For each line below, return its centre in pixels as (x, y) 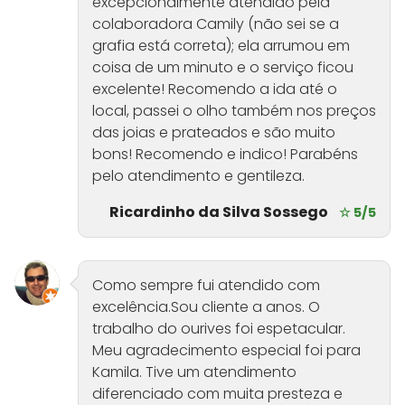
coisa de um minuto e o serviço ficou (223, 68)
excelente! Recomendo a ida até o (215, 89)
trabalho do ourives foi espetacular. (219, 329)
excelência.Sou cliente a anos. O (206, 307)
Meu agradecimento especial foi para (226, 351)
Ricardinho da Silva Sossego (219, 212)
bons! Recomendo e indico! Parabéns (225, 155)
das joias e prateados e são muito (214, 133)
